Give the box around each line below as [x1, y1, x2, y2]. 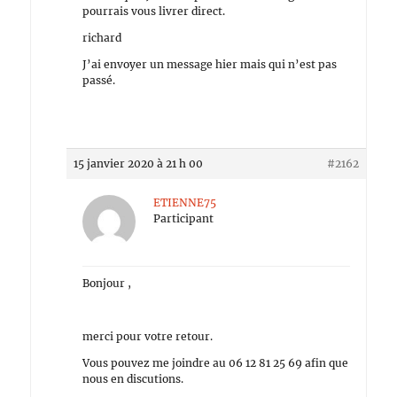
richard [82, 31, 122, 44]
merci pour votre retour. [82, 330, 214, 343]
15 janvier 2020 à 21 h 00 [74, 157, 204, 170]
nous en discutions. [82, 372, 184, 385]
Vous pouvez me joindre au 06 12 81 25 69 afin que [82, 356, 349, 370]
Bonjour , [82, 276, 132, 290]
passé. [82, 74, 116, 87]
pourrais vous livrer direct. [82, 4, 226, 18]
